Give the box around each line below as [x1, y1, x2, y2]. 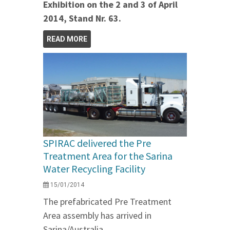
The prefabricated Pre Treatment [43, 196, 171, 208]
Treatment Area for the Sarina [43, 149, 172, 163]
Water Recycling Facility [43, 162, 145, 176]
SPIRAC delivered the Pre [43, 137, 151, 150]
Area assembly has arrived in [43, 209, 151, 222]
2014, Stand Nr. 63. [43, 12, 121, 24]
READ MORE [47, 34, 87, 43]
